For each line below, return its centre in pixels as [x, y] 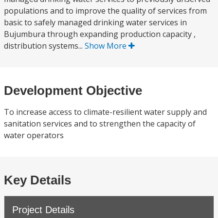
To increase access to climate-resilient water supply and [105, 112]
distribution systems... [44, 46]
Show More [107, 46]
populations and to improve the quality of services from [105, 11]
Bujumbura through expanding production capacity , [100, 34]
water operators [34, 135]
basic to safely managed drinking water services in [95, 22]
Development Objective [73, 91]
